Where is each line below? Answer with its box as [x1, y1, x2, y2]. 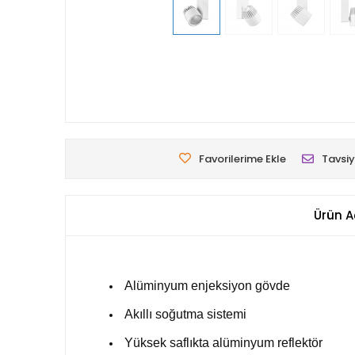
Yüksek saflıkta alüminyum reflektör [124, 336, 323, 350]
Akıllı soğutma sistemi [124, 307, 246, 322]
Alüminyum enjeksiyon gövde [124, 279, 290, 293]
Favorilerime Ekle [199, 151, 286, 167]
